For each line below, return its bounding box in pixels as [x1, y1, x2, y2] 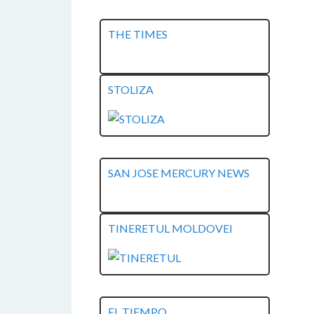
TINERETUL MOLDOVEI [108, 221, 233, 235]
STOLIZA [108, 83, 153, 96]
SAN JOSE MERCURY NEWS [108, 166, 250, 179]
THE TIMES [108, 27, 168, 41]
